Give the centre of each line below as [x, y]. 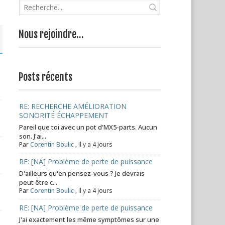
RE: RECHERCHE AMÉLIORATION [73, 106]
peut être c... [38, 182]
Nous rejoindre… [51, 34]
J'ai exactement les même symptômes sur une [89, 219]
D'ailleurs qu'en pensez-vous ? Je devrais [82, 173]
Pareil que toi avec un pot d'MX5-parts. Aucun [88, 127]
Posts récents [46, 77]
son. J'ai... [33, 136]
